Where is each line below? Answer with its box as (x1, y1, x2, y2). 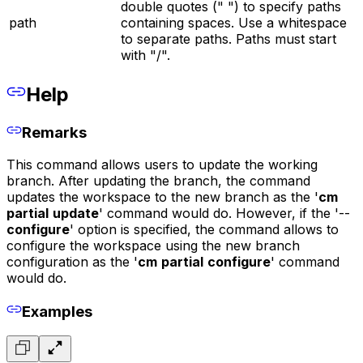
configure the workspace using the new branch (6, 237, 300, 254)
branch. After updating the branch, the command (6, 173, 310, 190)
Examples (21, 301, 92, 321)
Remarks (21, 122, 87, 142)
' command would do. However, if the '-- (99, 205, 350, 222)
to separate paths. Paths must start (121, 31, 336, 48)
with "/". (121, 47, 170, 64)
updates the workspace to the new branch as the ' (6, 189, 318, 206)
